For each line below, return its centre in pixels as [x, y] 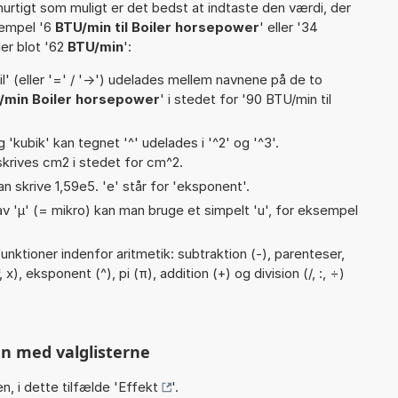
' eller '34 [289, 27]
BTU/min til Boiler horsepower [157, 27]
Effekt [138, 386]
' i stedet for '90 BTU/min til [246, 99]
